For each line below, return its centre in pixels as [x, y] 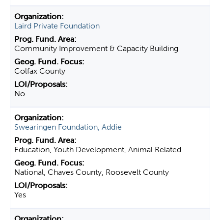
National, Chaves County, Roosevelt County [92, 172]
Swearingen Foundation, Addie [68, 127]
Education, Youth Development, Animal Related [98, 150]
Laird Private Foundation [57, 26]
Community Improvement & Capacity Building [96, 48]
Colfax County [40, 71]
